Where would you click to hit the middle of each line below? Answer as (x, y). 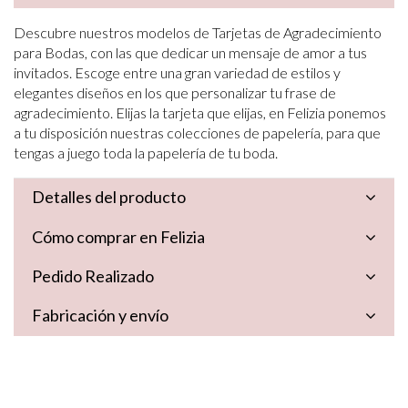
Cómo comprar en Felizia (118, 236)
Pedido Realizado (93, 275)
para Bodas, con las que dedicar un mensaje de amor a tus (190, 52)
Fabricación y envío (100, 315)
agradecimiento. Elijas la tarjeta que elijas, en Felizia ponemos (200, 112)
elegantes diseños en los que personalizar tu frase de (175, 92)
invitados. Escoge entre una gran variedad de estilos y (177, 72)
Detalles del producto (109, 197)
